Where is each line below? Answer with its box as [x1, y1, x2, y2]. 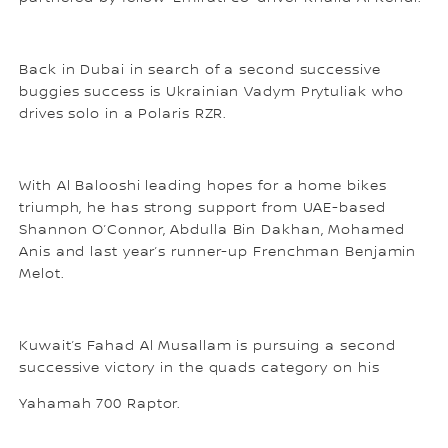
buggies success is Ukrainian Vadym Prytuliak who [19, 83, 405, 100]
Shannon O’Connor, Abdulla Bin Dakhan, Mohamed [19, 221, 405, 238]
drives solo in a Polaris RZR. [19, 105, 228, 122]
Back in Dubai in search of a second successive [19, 61, 381, 78]
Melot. [19, 265, 65, 282]
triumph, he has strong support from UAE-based [19, 199, 386, 216]
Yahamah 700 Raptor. [19, 395, 182, 412]
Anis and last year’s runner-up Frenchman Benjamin [19, 243, 417, 260]
